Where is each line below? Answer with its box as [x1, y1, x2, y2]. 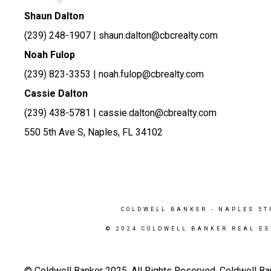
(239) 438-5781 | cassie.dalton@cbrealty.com [24, 107, 217, 119]
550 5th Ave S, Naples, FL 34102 [24, 126, 163, 138]
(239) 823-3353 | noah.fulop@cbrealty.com [24, 68, 204, 80]
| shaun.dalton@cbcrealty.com [93, 30, 218, 41]
